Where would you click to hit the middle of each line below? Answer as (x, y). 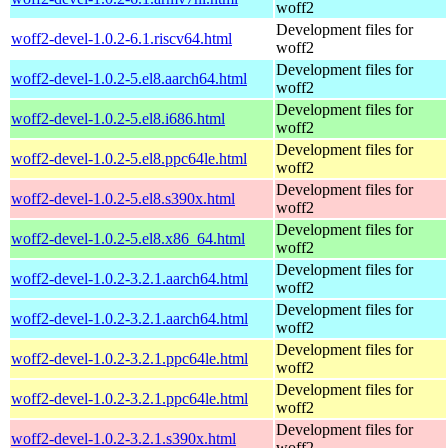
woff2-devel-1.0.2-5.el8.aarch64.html (129, 78)
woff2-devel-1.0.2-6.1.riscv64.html (121, 38)
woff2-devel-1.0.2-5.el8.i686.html (118, 118)
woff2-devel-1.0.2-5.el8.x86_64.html (128, 238)
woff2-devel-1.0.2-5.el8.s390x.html (123, 198)
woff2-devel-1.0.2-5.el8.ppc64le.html (129, 158)
